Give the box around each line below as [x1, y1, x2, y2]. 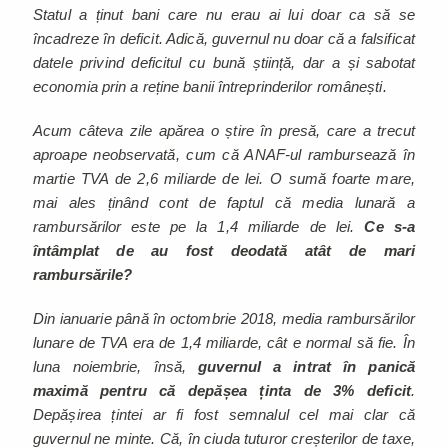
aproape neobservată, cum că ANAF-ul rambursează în [33, 145, 415, 163]
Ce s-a [364, 217, 415, 235]
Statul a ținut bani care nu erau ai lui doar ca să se [33, 5, 415, 23]
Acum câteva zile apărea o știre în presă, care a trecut [33, 121, 415, 139]
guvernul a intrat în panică [198, 357, 416, 375]
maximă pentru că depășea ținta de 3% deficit [33, 381, 411, 399]
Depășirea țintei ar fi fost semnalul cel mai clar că [33, 405, 415, 423]
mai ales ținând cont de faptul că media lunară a [33, 193, 415, 211]
